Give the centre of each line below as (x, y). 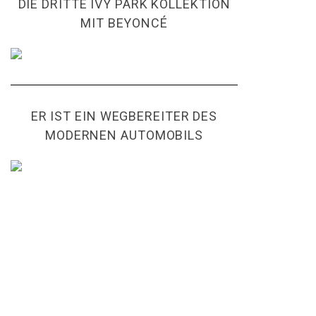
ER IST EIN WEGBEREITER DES (124, 116)
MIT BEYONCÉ (124, 23)
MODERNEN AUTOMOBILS (124, 135)
